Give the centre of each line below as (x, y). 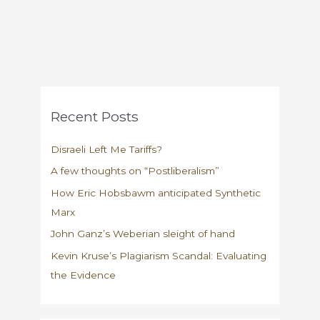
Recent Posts (95, 116)
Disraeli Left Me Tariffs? (107, 149)
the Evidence (84, 275)
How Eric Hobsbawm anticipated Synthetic (156, 192)
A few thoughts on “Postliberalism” (135, 171)
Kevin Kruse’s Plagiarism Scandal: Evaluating (159, 255)
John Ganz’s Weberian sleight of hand (143, 234)
